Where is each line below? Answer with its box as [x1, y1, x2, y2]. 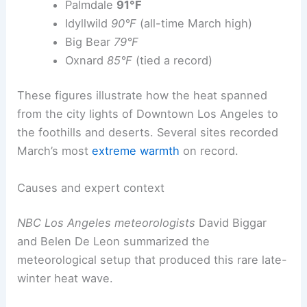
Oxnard [64, 53, 107, 67]
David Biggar [195, 216, 267, 230]
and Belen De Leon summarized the [17, 234, 210, 249]
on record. [180, 144, 239, 158]
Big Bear [64, 34, 114, 49]
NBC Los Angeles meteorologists [17, 216, 196, 230]
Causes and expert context [17, 180, 165, 195]
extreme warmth [92, 144, 180, 158]
